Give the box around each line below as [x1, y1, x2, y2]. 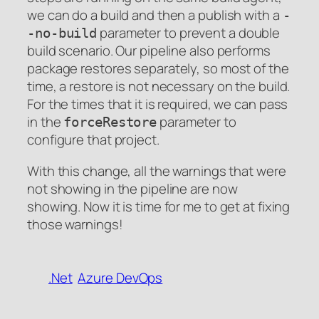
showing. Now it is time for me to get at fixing [27, 197, 291, 216]
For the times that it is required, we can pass [27, 95, 288, 114]
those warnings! [27, 214, 123, 234]
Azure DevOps [78, 268, 163, 287]
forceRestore [63, 115, 157, 130]
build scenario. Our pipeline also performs [27, 41, 271, 61]
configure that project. [27, 130, 159, 150]
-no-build [27, 26, 98, 41]
